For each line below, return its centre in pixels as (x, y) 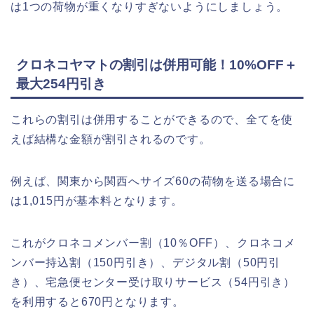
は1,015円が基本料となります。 (97, 200)
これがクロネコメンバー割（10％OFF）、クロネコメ (153, 243)
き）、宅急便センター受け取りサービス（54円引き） (153, 282)
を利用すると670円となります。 (97, 301)
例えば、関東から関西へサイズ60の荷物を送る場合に (153, 181)
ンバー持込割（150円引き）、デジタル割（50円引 (145, 262)
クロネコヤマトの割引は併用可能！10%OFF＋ (157, 64)
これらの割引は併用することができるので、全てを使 (152, 119)
